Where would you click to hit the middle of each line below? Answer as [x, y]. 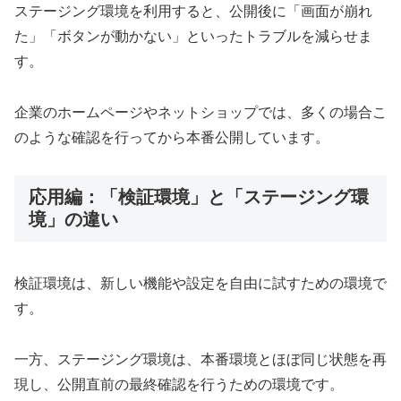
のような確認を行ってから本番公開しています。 [172, 137]
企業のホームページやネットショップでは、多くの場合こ [200, 112]
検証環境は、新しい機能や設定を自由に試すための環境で [200, 283]
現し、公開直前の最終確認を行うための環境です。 [179, 384]
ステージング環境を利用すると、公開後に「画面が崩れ [193, 11]
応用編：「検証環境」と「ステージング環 [199, 197]
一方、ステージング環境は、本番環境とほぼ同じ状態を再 [200, 359]
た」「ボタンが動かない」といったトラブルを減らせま [193, 36]
